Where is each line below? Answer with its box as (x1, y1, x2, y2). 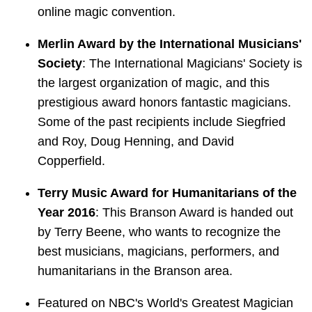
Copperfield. (38, 153, 105, 168)
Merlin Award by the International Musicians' (38, 36, 302, 51)
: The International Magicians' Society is (82, 56, 302, 70)
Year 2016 (38, 205, 95, 219)
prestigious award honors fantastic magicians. (38, 95, 291, 109)
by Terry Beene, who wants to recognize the (38, 224, 281, 239)
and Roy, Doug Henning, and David (38, 134, 234, 148)
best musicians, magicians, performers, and (38, 244, 279, 258)
